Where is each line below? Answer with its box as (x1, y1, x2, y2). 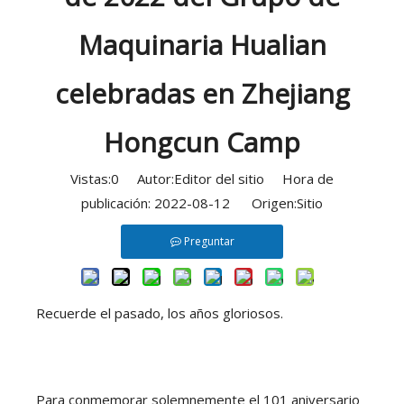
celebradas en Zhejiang (54, 75, 350, 112)
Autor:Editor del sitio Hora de (119, 170, 334, 188)
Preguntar (183, 234, 234, 249)
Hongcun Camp (104, 124, 300, 161)
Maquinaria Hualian (78, 26, 326, 63)
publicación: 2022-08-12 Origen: (81, 194, 297, 212)
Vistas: (70, 170, 111, 188)
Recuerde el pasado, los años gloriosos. (36, 304, 283, 322)
